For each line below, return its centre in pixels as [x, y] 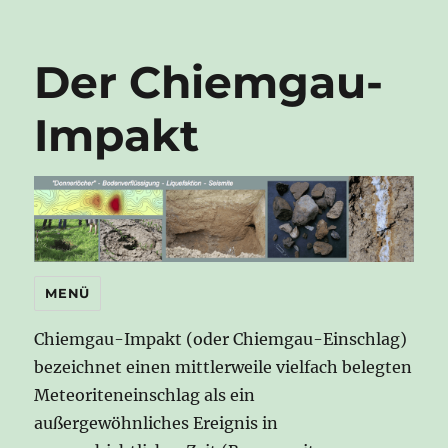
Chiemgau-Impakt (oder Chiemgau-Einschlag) [221, 339]
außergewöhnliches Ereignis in [156, 423]
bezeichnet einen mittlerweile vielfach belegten [223, 367]
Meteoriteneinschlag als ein [145, 395]
